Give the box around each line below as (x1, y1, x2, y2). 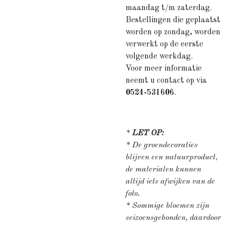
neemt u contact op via (126, 77, 207, 85)
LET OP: (132, 129, 163, 137)
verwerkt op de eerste (126, 40, 203, 48)
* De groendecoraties (126, 141, 198, 149)
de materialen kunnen (126, 165, 201, 174)
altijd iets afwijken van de (126, 178, 215, 186)
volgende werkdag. (126, 52, 193, 61)
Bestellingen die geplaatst (126, 16, 220, 24)
